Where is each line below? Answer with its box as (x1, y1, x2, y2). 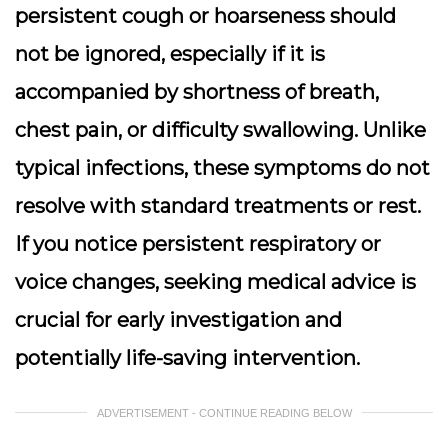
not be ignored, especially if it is (15, 42, 325, 66)
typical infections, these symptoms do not (15, 156, 430, 180)
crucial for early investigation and (15, 308, 342, 332)
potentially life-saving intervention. (15, 346, 360, 370)
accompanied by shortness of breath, (15, 80, 379, 104)
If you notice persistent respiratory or (15, 232, 381, 256)
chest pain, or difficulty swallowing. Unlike (15, 118, 426, 142)
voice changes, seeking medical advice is (15, 270, 416, 294)
